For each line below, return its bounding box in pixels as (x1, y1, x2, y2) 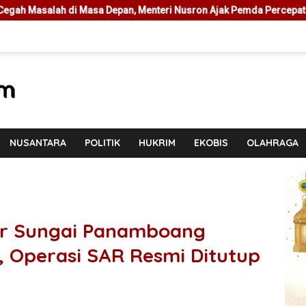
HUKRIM (138, 137, 176, 149)
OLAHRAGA (246, 137, 298, 149)
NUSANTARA (9, 137, 66, 149)
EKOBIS (193, 137, 228, 149)
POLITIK (84, 137, 120, 149)
